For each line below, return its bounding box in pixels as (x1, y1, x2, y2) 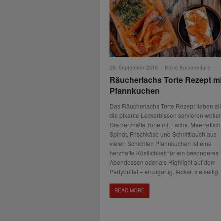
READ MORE (114, 186, 145, 194)
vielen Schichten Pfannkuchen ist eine (110, 139, 212, 147)
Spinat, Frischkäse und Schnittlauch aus (110, 129, 217, 138)
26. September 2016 (110, 63, 158, 71)
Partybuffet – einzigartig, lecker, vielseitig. (110, 167, 220, 176)
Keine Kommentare (165, 63, 210, 71)
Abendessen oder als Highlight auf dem (110, 157, 216, 166)
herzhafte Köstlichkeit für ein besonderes (110, 148, 219, 157)
